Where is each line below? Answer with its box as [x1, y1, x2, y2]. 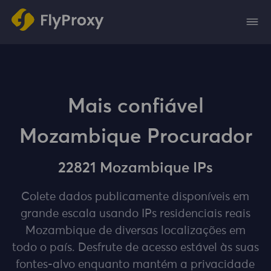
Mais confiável [67, 96, 204, 117]
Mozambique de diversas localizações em [25, 225, 246, 237]
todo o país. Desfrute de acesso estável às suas [11, 242, 259, 254]
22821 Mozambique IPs [58, 161, 213, 176]
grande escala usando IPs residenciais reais [20, 208, 250, 220]
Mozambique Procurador [19, 126, 252, 147]
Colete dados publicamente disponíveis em [21, 191, 250, 203]
